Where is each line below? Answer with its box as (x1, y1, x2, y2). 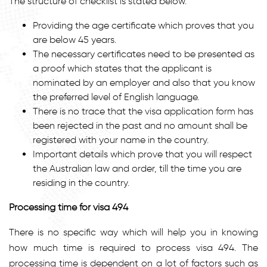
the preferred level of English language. (33, 91, 199, 103)
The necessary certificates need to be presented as (33, 48, 254, 60)
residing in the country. (33, 176, 129, 188)
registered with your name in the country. (33, 133, 209, 145)
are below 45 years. (33, 33, 116, 45)
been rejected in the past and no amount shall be (33, 119, 247, 131)
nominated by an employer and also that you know (33, 76, 255, 88)
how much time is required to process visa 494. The (9, 241, 258, 253)
